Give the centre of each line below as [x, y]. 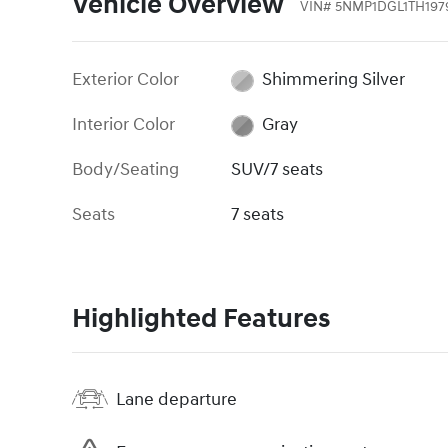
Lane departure [176, 399]
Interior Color [123, 125]
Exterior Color [125, 80]
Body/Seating [125, 170]
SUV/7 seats [277, 170]
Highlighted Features [201, 319]
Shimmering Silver [333, 80]
